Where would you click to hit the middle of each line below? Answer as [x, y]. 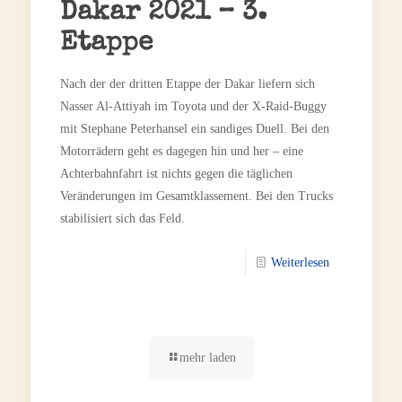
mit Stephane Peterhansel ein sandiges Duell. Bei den [194, 128]
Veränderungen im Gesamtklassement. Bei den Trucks [196, 196]
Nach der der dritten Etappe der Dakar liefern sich [187, 83]
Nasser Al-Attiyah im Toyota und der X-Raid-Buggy [193, 106]
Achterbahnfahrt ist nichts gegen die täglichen [176, 173]
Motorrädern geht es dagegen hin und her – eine [181, 151]
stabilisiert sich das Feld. [122, 218]
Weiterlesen [300, 262]
